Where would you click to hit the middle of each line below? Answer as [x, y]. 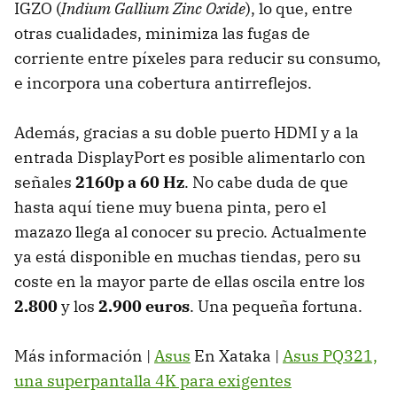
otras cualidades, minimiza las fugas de [162, 34]
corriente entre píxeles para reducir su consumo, [198, 58]
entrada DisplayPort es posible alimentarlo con [190, 158]
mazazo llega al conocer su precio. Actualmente [191, 232]
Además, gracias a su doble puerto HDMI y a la [187, 133]
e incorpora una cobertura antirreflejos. [163, 83]
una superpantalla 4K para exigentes [153, 381]
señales [45, 183]
